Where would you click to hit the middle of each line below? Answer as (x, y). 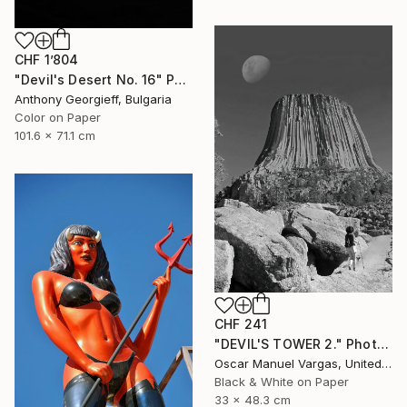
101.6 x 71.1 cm (55, 135)
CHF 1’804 (47, 59)
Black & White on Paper (282, 382)
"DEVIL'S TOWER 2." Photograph (382, 344)
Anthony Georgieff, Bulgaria (93, 99)
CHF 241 (241, 324)
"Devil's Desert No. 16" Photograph (181, 79)
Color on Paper (58, 117)
